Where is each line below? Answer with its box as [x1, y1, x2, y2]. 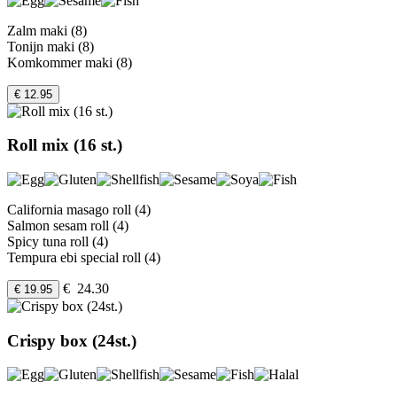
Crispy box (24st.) [7, 331, 136, 350]
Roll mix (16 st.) [7, 136, 122, 155]
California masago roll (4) [7, 201, 151, 217]
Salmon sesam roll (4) [7, 217, 128, 233]
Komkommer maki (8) [7, 54, 132, 70]
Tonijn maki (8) [7, 38, 94, 54]
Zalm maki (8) [7, 22, 87, 38]
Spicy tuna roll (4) [7, 233, 108, 249]
